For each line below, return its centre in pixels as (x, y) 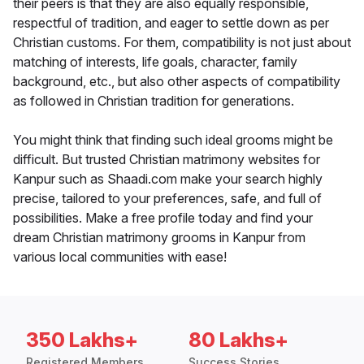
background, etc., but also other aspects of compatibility (177, 82)
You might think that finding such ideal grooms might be (173, 140)
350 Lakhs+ (82, 340)
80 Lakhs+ (238, 340)
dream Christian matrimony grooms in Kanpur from (159, 238)
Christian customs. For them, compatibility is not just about (182, 43)
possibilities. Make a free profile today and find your (163, 218)
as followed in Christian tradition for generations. (154, 101)
